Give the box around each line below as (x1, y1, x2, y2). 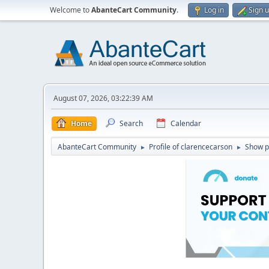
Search (119, 118, 143, 128)
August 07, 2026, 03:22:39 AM (53, 93, 153, 103)
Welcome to (50, 5, 91, 15)
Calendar (171, 118, 201, 128)
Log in (204, 5, 224, 15)
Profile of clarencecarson (149, 142, 232, 152)
